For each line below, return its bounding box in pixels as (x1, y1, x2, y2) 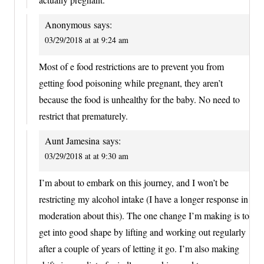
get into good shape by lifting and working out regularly (39, 226, 246, 239)
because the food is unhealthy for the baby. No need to (39, 93, 240, 105)
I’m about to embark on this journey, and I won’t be (39, 176, 229, 189)
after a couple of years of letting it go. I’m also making (39, 242, 239, 255)
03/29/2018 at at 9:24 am (45, 34, 128, 45)
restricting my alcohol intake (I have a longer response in (39, 193, 248, 206)
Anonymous (45, 18, 91, 31)
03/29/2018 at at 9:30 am (45, 150, 128, 161)
